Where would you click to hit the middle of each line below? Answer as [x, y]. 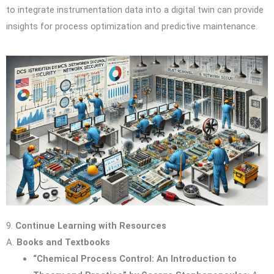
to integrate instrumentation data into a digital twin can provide [135, 9]
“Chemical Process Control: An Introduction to [135, 258]
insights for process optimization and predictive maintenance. [132, 26]
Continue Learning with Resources [91, 225]
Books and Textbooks [63, 242]
